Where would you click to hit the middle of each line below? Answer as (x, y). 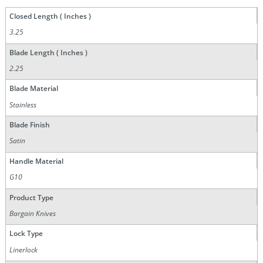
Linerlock (24, 249)
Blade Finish (29, 125)
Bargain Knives (33, 213)
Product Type (31, 197)
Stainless (23, 104)
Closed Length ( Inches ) (50, 16)
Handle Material (36, 161)
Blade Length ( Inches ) (48, 52)
